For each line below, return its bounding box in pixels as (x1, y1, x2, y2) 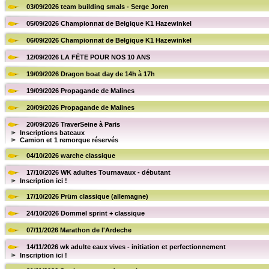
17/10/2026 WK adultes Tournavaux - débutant (26, 169, 171, 176)
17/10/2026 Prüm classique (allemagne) (26, 193, 148, 200)
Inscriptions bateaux (20, 129, 85, 136)
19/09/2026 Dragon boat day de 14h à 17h (26, 70, 155, 77)
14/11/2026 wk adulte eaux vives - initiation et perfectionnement (26, 243, 226, 250)
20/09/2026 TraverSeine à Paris (26, 121, 120, 128)
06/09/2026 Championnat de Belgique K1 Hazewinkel (26, 37, 192, 44)
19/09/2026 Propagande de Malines (26, 87, 134, 94)
